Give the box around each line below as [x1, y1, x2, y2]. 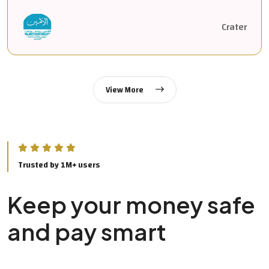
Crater [222, 17, 247, 36]
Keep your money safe [7, 190, 255, 219]
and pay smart [7, 217, 166, 246]
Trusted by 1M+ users [18, 157, 100, 174]
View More [105, 83, 145, 98]
